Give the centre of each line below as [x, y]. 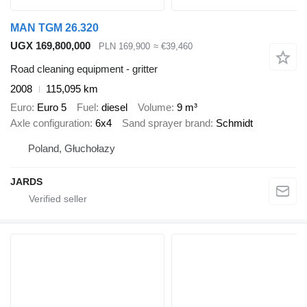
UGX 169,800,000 [50, 45]
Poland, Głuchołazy [72, 149]
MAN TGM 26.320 [54, 27]
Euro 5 [52, 107]
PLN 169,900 [124, 46]
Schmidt [234, 123]
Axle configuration [50, 123]
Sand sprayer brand [166, 123]
